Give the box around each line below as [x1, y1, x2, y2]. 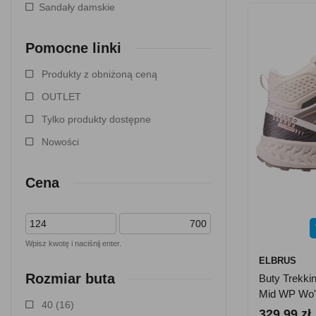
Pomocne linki [25, 40, 121, 56]
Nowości [42, 136, 79, 147]
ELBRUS [259, 255, 296, 266]
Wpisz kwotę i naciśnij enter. [25, 239, 121, 248]
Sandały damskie [39, 1, 115, 13]
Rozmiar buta [25, 271, 115, 286]
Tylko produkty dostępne [42, 114, 151, 125]
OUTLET [42, 91, 81, 102]
